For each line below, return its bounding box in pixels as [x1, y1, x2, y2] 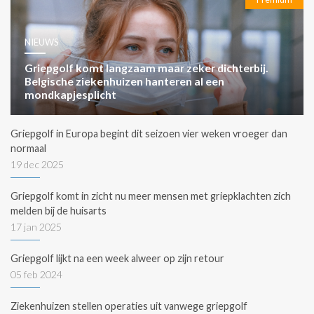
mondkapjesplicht [25, 87, 116, 101]
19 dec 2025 [11, 158, 64, 170]
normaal [11, 142, 46, 154]
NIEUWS [25, 36, 59, 48]
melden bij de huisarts [11, 204, 107, 217]
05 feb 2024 [11, 268, 62, 280]
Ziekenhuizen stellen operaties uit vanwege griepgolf [11, 299, 247, 312]
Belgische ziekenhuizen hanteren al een [25, 74, 224, 88]
